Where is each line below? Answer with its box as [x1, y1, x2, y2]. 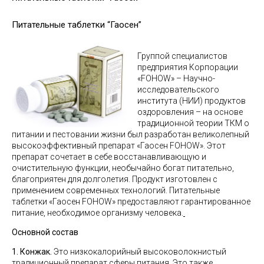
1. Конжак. [12, 247, 52, 256]
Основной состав [12, 227, 78, 237]
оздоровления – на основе [137, 107, 243, 117]
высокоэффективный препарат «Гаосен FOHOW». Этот [12, 141, 226, 150]
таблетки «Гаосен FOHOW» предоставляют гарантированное [12, 197, 250, 206]
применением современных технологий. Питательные [12, 186, 220, 195]
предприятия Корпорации [137, 62, 238, 72]
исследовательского [137, 85, 219, 94]
